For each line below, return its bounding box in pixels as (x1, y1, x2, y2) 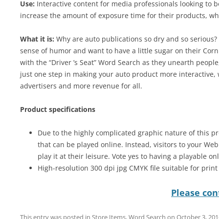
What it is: (20, 34, 54, 44)
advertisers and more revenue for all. (20, 81, 142, 90)
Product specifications (20, 105, 95, 114)
